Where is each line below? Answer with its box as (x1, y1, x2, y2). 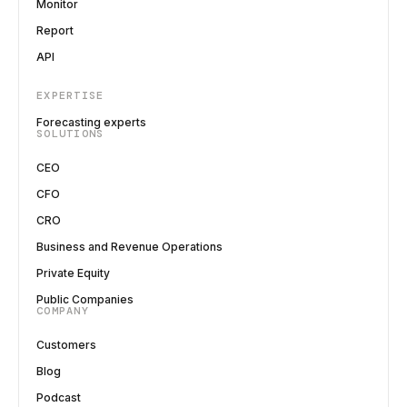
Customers (36, 337, 96, 352)
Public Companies (36, 292, 134, 306)
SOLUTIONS (36, 125, 104, 141)
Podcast (36, 390, 81, 404)
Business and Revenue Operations (36, 239, 223, 253)
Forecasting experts (36, 114, 146, 129)
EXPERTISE (36, 87, 104, 103)
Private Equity (36, 265, 110, 280)
